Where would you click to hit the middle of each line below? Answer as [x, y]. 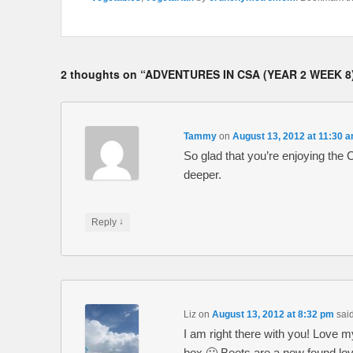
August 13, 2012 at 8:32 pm [273, 314]
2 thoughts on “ [103, 74]
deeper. [202, 174]
